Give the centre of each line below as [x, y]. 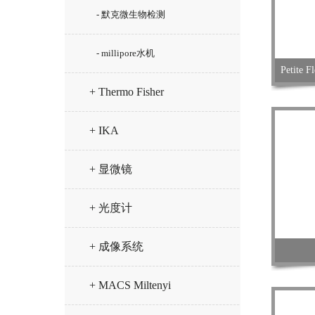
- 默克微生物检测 [131, 14]
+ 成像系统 [116, 246]
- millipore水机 [126, 53]
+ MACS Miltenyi [130, 285]
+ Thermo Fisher [127, 92]
